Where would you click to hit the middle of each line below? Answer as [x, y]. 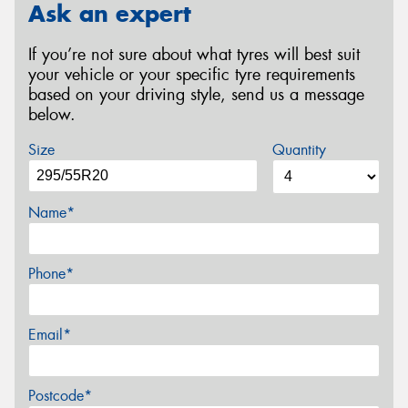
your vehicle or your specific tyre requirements [192, 74]
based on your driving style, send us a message [196, 94]
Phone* [51, 274]
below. [52, 114]
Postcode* [60, 396]
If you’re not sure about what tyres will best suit [194, 54]
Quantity [299, 150]
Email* [50, 335]
